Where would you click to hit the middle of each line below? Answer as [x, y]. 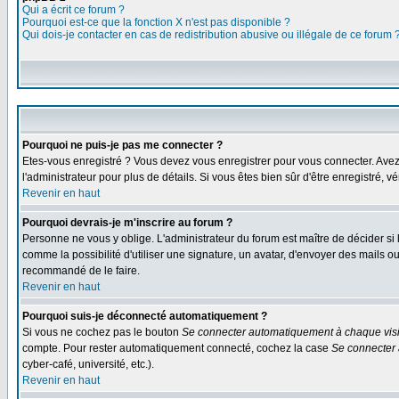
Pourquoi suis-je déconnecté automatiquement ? [145, 316]
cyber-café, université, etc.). [88, 364]
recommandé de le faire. [81, 271]
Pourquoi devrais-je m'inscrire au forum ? [127, 223]
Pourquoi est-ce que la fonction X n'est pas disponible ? [156, 22]
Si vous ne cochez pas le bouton [102, 332]
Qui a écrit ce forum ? [73, 10]
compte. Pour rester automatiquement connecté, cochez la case [177, 348]
